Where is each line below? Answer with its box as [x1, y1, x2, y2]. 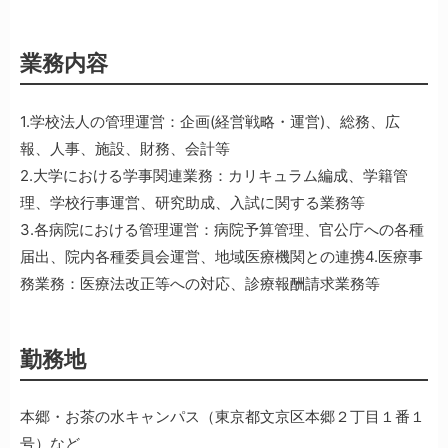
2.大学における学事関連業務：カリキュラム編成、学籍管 [20, 165, 408, 185]
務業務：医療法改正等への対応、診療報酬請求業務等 [20, 273, 380, 293]
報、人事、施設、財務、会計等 [20, 138, 230, 158]
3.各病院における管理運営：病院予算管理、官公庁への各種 [20, 219, 424, 239]
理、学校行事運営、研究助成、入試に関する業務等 [20, 192, 365, 212]
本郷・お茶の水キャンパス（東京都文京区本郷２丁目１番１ [20, 407, 425, 427]
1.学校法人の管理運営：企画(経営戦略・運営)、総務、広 [20, 111, 400, 131]
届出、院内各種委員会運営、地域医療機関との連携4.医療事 [20, 246, 423, 266]
